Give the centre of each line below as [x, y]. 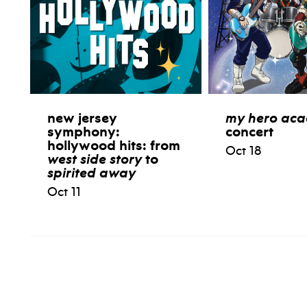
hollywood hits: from [114, 146]
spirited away [91, 173]
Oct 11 [64, 192]
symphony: [84, 132]
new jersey [82, 118]
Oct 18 [243, 151]
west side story [95, 159]
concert [249, 132]
